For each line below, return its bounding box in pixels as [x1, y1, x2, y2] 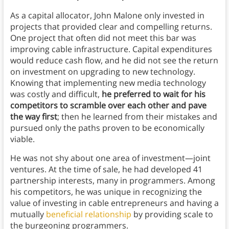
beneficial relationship [45, 209, 131, 220]
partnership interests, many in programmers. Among [10, 175, 215, 187]
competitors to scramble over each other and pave [10, 100, 207, 111]
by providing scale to [131, 209, 213, 220]
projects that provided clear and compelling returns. [10, 21, 212, 33]
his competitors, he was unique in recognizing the [10, 186, 202, 198]
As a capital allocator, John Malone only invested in [10, 10, 204, 21]
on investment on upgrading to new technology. [10, 66, 195, 78]
